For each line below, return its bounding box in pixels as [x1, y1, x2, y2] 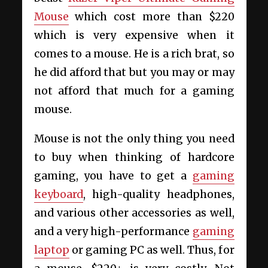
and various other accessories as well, [33, 206, 234, 220]
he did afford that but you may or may [33, 65, 234, 79]
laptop [33, 243, 69, 257]
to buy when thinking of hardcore [33, 150, 234, 164]
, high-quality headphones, [83, 187, 234, 201]
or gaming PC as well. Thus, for [69, 243, 234, 257]
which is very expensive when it [33, 28, 234, 42]
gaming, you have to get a [33, 169, 193, 182]
